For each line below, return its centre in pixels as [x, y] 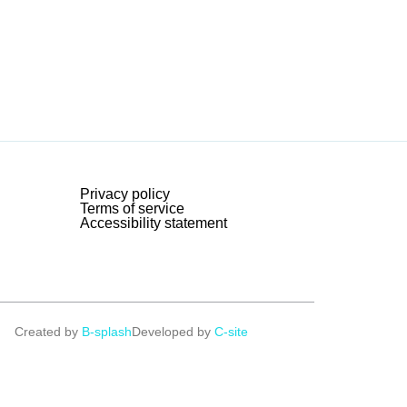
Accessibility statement [154, 223]
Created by [48, 332]
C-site [229, 332]
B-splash [106, 332]
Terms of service [133, 209]
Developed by [171, 332]
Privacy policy [125, 194]
